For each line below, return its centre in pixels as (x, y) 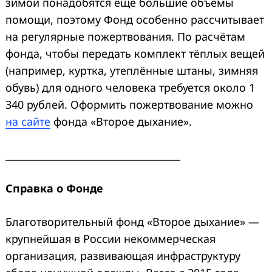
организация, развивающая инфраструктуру (123, 256)
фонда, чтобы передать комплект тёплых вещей (135, 54)
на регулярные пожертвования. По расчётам (125, 37)
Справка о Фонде (56, 189)
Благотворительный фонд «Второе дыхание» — (132, 222)
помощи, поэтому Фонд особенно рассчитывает (135, 20)
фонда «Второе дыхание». (121, 122)
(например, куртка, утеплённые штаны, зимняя (132, 71)
